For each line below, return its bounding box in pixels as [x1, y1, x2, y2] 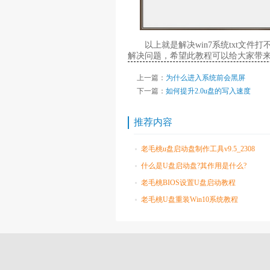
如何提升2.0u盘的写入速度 [166, 86, 251, 95]
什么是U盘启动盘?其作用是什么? [141, 161, 246, 170]
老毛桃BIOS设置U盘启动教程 [141, 178, 236, 187]
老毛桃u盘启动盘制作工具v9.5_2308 [141, 144, 255, 153]
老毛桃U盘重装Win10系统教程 [141, 195, 238, 204]
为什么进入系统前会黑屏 [166, 73, 245, 82]
